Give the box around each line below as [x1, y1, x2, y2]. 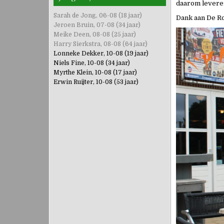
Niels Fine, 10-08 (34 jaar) [53, 59, 130, 66]
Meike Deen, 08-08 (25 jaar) [53, 30, 136, 38]
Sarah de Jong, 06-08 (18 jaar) [53, 11, 142, 19]
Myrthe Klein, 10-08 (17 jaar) [53, 68, 137, 76]
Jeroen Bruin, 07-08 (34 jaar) [53, 21, 140, 28]
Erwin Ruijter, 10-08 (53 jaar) [53, 78, 138, 85]
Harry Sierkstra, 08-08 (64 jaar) [53, 40, 147, 47]
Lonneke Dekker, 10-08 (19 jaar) [53, 49, 148, 57]
